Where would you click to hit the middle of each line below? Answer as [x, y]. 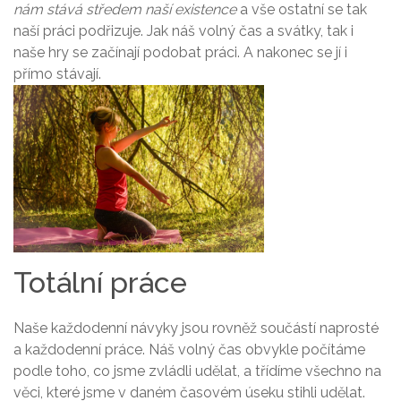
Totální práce [100, 282]
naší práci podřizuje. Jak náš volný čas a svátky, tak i [183, 31]
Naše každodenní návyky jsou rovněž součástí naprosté [196, 328]
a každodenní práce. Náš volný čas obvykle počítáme [189, 349]
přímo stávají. [57, 74]
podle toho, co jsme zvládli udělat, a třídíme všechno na [197, 371]
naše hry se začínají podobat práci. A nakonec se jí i [180, 53]
